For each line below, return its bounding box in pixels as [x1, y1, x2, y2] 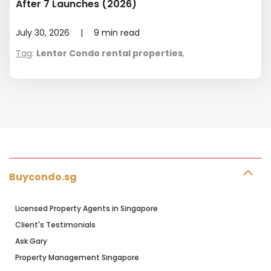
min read [102, 27, 140, 39]
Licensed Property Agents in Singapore [15, 203, 158, 214]
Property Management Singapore [15, 252, 139, 263]
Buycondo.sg [9, 170, 77, 184]
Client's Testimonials [15, 220, 96, 230]
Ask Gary [15, 236, 47, 247]
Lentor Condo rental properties [36, 47, 183, 60]
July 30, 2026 [16, 27, 70, 39]
